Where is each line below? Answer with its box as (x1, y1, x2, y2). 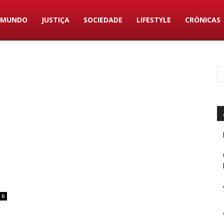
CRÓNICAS (185, 15, 221, 24)
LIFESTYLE (136, 15, 171, 24)
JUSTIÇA (41, 15, 70, 24)
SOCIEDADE (83, 15, 123, 24)
